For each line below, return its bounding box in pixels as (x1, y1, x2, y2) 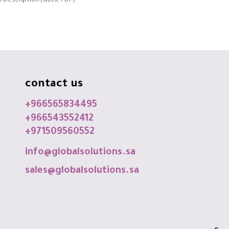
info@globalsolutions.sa (25, 147, 135, 158)
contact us (25, 79, 86, 91)
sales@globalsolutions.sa (25, 166, 139, 177)
